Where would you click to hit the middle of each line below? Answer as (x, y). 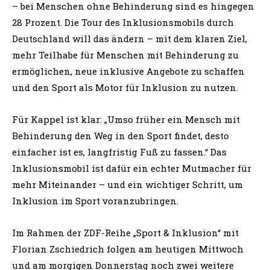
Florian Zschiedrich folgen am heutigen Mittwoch (128, 249)
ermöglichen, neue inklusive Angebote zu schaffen (128, 71)
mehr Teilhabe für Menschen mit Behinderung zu (125, 55)
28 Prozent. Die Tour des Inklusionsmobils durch (123, 22)
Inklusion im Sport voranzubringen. (95, 200)
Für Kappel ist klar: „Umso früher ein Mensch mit (126, 119)
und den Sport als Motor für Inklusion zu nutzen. (125, 87)
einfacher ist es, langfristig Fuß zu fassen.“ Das (119, 152)
